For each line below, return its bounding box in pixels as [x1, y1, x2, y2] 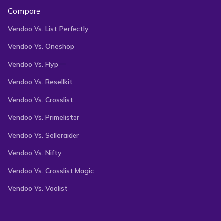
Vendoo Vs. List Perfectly [8, 24, 89, 33]
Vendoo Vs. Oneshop [8, 41, 74, 51]
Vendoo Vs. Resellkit [8, 77, 73, 86]
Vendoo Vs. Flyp [8, 59, 58, 69]
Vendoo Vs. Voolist [8, 184, 68, 193]
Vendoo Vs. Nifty [8, 148, 62, 157]
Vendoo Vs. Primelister [8, 112, 79, 122]
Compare [8, 5, 40, 16]
